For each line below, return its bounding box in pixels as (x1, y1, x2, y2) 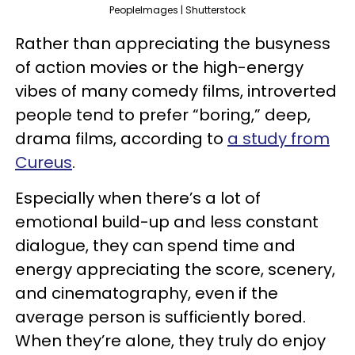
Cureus (15, 151, 72, 174)
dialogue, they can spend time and (15, 235, 296, 258)
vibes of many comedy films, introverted (15, 80, 337, 103)
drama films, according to (15, 128, 227, 151)
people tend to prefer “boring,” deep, (15, 104, 311, 127)
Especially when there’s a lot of (15, 187, 261, 210)
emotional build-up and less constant (15, 211, 319, 234)
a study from (227, 128, 330, 151)
